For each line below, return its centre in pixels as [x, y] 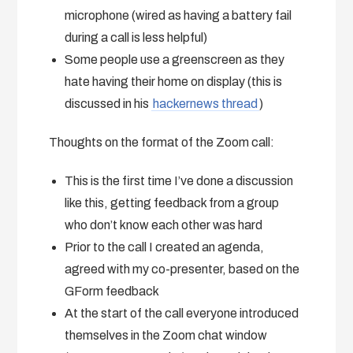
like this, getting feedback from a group [172, 203]
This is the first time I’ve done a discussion [179, 180]
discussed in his [108, 103]
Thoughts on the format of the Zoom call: [162, 142]
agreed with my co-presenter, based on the [182, 269]
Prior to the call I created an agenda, [165, 247]
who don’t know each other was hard [164, 225]
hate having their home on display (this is [174, 81]
